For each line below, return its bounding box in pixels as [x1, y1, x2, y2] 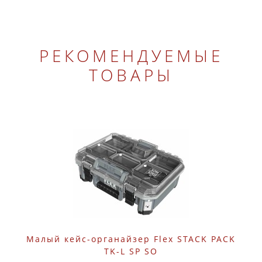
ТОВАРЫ [88, 63, 174, 86]
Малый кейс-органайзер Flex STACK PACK [26, 233, 236, 244]
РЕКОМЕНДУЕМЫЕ [39, 44, 223, 67]
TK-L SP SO [104, 245, 158, 257]
